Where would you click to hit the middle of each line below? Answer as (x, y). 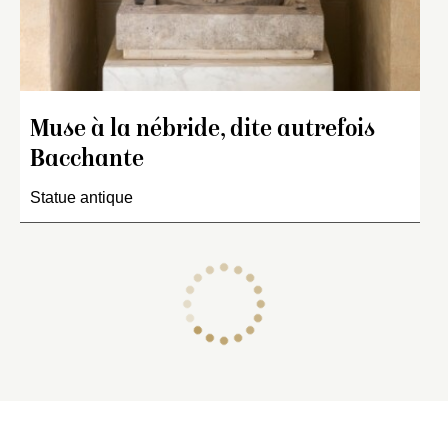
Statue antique (81, 197)
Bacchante (87, 160)
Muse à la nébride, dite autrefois (202, 130)
